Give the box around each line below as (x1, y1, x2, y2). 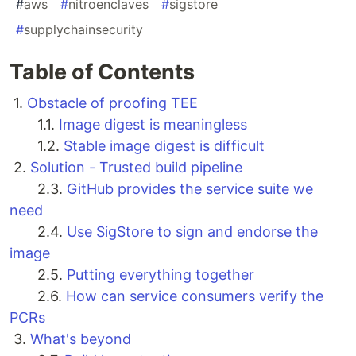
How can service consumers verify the (66, 288, 323, 305)
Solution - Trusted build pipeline (30, 159, 242, 176)
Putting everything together (67, 266, 254, 284)
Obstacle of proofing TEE (27, 95, 198, 112)
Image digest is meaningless (59, 116, 247, 133)
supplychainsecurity (24, 21, 143, 38)
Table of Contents (10, 59, 195, 86)
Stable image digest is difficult (64, 137, 265, 155)
